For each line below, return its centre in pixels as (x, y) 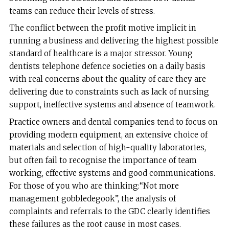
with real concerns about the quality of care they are (107, 79)
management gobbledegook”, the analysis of (92, 198)
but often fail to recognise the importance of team (103, 160)
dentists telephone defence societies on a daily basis (107, 66)
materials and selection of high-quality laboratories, (107, 147)
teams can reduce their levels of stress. (82, 11)
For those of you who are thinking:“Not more (94, 186)
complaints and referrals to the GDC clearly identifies (109, 211)
